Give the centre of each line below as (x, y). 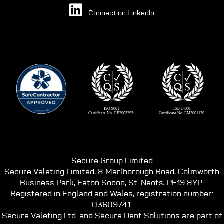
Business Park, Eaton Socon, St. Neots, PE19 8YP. (112, 183)
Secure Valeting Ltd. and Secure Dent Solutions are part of (112, 216)
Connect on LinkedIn (121, 13)
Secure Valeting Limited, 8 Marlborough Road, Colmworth (112, 172)
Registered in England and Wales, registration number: (112, 194)
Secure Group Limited (112, 161)
